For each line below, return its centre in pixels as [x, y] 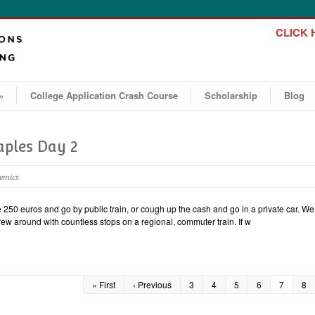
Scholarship [231, 95]
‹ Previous [152, 284]
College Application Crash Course [104, 95]
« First [104, 284]
